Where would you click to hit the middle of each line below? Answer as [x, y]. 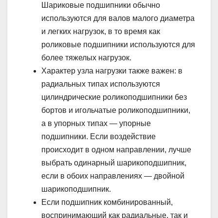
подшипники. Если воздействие [99, 136]
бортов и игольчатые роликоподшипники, [116, 110]
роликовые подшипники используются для [118, 44]
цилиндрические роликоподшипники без [114, 97]
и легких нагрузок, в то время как [101, 31]
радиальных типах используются [101, 84]
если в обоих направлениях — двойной [113, 176]
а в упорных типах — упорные [96, 123]
